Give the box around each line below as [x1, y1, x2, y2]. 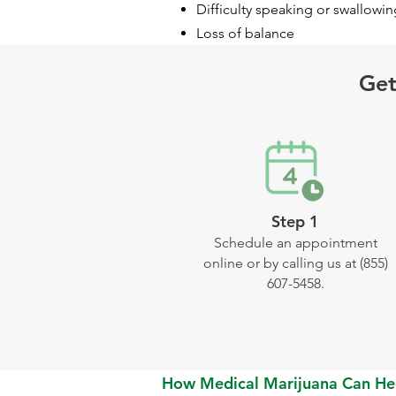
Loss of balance [196, 25, 294, 42]
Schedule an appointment [213, 234, 377, 251]
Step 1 [271, 211, 319, 232]
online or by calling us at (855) [202, 255, 388, 271]
